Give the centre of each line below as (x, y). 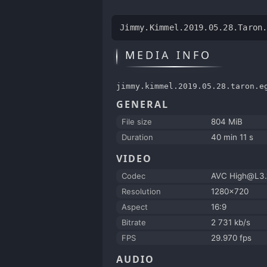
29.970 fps (231, 237)
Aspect (135, 207)
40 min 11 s (232, 137)
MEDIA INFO (168, 55)
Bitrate (134, 222)
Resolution (141, 191)
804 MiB (227, 121)
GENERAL (142, 104)
